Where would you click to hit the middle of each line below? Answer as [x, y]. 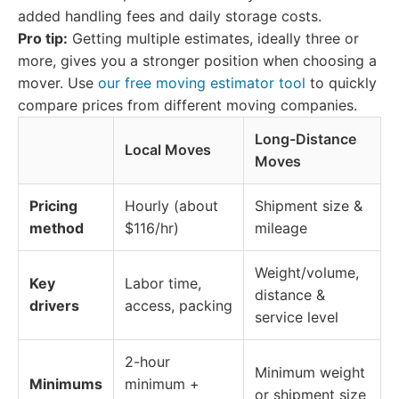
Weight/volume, [307, 273]
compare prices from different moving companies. [187, 105]
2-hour [147, 362]
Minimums [66, 384]
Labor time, [163, 283]
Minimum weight [310, 372]
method [57, 228]
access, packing [179, 305]
